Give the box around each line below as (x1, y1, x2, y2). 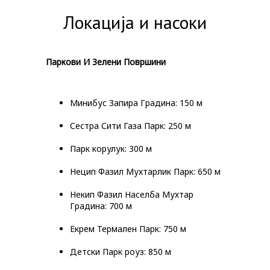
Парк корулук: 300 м (70, 143, 152, 154)
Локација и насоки (63, 10, 207, 34)
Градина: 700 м (70, 200, 132, 212)
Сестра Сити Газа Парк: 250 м (70, 120, 191, 131)
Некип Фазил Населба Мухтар (70, 189, 193, 200)
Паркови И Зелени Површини (46, 56, 166, 67)
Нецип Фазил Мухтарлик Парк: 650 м (70, 166, 221, 177)
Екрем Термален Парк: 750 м (70, 223, 186, 234)
